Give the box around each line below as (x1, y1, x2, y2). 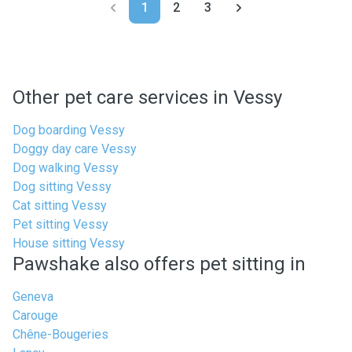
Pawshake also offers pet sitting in (13, 253, 306, 275)
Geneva (13, 289, 53, 304)
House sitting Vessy (13, 236, 125, 251)
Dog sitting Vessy (13, 179, 112, 194)
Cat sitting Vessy (13, 198, 107, 213)
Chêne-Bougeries (13, 327, 108, 342)
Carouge (13, 308, 58, 323)
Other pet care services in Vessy (13, 86, 282, 108)
